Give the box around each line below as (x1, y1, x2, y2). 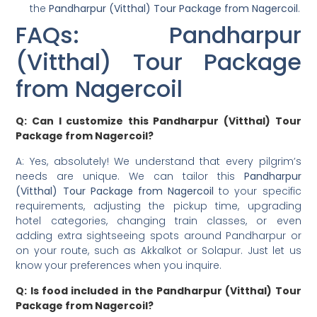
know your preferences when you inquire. (16, 258, 222, 272)
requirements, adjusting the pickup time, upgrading (16, 198, 301, 213)
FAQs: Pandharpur (16, 19, 301, 52)
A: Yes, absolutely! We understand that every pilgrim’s (16, 154, 301, 168)
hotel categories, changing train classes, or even (16, 213, 301, 228)
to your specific (214, 183, 301, 198)
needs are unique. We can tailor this (16, 168, 244, 183)
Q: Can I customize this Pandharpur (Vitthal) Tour (16, 114, 301, 129)
